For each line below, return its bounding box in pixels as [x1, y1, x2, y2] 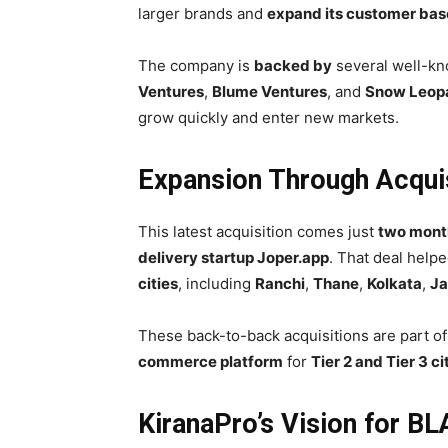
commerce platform [138, 352, 283, 372]
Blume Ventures [212, 82, 327, 102]
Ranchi [255, 274, 305, 294]
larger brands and [138, 4, 267, 24]
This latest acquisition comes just [138, 222, 378, 242]
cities [138, 274, 178, 294]
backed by [254, 56, 332, 76]
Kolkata [367, 274, 422, 294]
